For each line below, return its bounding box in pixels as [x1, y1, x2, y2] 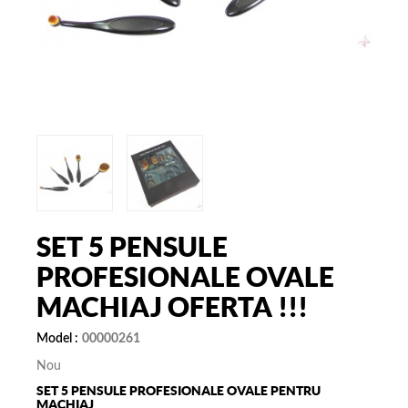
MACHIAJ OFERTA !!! [36, 291, 308, 322]
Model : [36, 332, 78, 345]
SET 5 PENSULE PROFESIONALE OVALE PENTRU [36, 383, 321, 398]
